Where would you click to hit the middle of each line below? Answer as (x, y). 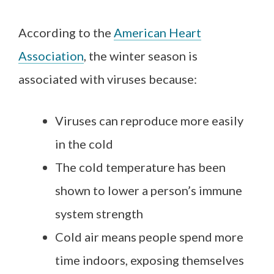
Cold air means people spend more (149, 236)
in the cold (84, 143)
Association (51, 55)
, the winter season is (141, 55)
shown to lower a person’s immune (149, 190)
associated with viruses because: (108, 79)
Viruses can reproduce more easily (149, 120)
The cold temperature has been (140, 167)
